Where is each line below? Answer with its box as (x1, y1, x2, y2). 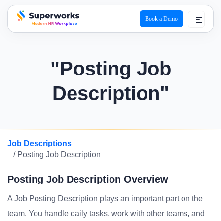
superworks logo (15, 28, 73, 37)
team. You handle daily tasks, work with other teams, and (7, 209, 205, 218)
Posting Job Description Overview (7, 174, 168, 184)
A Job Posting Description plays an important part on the (7, 194, 203, 203)
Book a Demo (145, 15, 178, 22)
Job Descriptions (7, 139, 72, 147)
